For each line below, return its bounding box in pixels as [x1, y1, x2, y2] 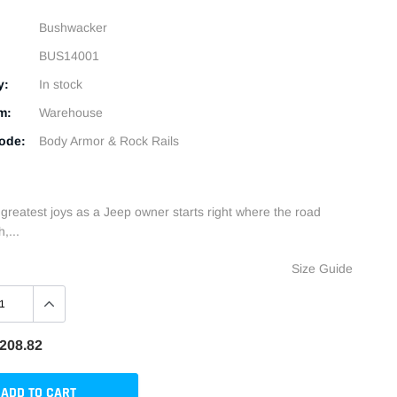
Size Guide [292, 261, 353, 276]
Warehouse [39, 105, 104, 121]
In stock [39, 77, 83, 92]
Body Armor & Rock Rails [39, 134, 180, 149]
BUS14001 [39, 49, 100, 64]
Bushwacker [39, 20, 108, 35]
